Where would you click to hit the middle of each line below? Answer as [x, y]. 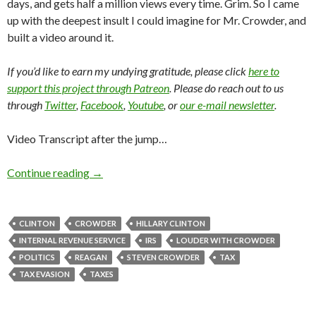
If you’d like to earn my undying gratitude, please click [128, 71]
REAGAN [91, 257]
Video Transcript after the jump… [87, 139]
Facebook [102, 105]
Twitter [60, 105]
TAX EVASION [44, 274]
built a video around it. [60, 37]
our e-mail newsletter [227, 105]
